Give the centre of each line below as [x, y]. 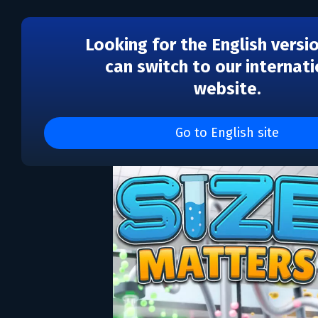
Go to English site [231, 133]
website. [227, 89]
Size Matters [102, 127]
